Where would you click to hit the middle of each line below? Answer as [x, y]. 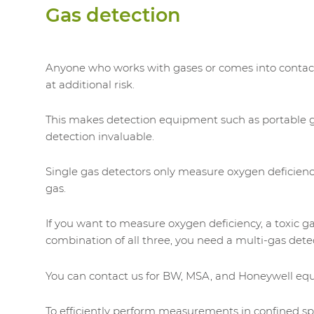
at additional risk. [90, 84]
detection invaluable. [100, 136]
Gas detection [113, 15]
